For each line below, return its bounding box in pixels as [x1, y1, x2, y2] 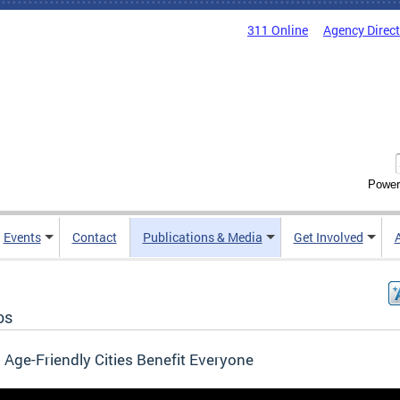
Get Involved [293, 229, 363, 246]
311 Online [247, 21, 308, 38]
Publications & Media [142, 229, 262, 246]
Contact [71, 229, 117, 246]
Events [3, 229, 41, 246]
